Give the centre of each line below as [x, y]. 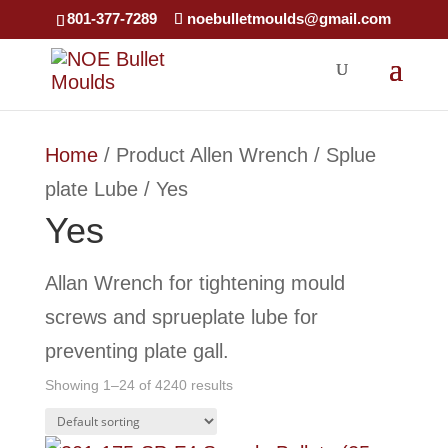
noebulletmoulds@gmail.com [289, 19]
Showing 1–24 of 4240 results [138, 385]
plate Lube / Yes [116, 189]
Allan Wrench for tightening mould [194, 283]
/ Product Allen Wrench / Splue [236, 155]
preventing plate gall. [136, 351]
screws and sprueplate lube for [181, 317]
